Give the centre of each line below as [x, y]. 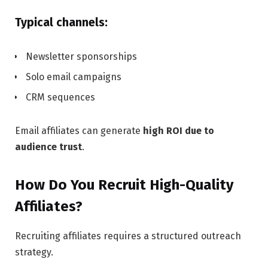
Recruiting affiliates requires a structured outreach [128, 236]
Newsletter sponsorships [81, 56]
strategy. [34, 252]
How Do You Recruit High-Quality [124, 185]
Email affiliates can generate [79, 130]
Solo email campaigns [74, 77]
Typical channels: [61, 22]
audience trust [48, 147]
